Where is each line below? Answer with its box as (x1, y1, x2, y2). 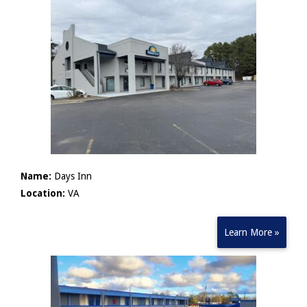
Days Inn (51, 171, 92, 182)
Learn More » (224, 227, 280, 238)
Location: (21, 188, 65, 199)
